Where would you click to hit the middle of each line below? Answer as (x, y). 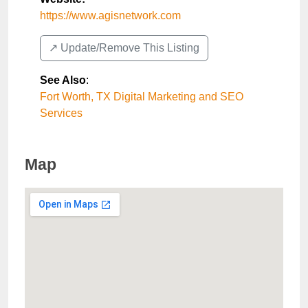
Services (61, 113)
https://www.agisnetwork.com (110, 15)
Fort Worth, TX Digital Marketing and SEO (142, 97)
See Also (63, 80)
